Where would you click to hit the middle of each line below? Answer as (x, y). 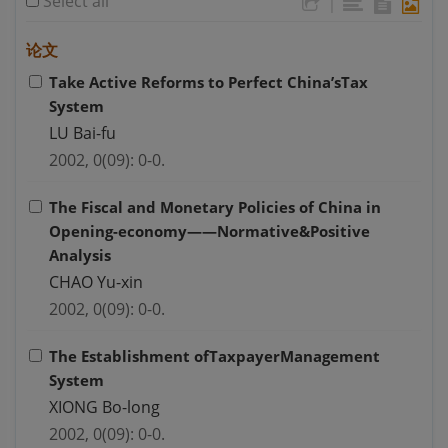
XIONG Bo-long (104, 407)
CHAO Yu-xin (96, 282)
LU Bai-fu (82, 133)
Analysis (80, 255)
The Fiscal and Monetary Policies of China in (215, 207)
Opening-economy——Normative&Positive (209, 231)
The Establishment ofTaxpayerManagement (214, 356)
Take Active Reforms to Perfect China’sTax (208, 82)
